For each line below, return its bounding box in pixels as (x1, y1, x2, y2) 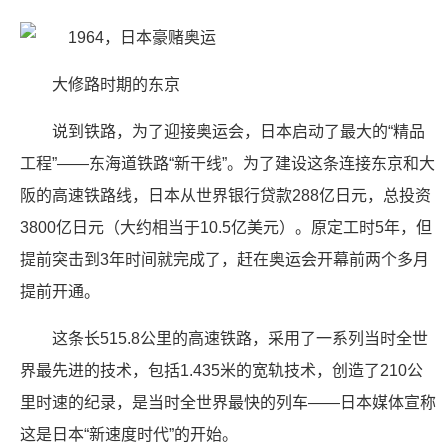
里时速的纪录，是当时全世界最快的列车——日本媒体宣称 (20, 394, 436, 411)
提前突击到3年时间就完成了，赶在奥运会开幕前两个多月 (20, 251, 429, 268)
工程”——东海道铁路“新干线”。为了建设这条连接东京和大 (20, 155, 435, 172)
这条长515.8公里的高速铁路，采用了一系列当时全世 (52, 330, 428, 347)
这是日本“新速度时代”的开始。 (20, 426, 238, 443)
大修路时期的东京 (52, 76, 180, 93)
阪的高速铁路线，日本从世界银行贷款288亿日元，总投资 (20, 187, 431, 204)
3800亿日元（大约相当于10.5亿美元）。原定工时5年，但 (20, 219, 432, 236)
